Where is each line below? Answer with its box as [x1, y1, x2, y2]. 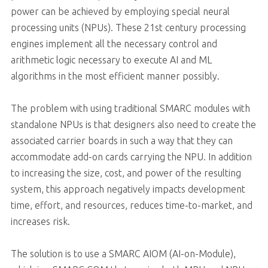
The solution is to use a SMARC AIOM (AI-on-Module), [10, 248, 236, 260]
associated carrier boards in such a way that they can [10, 135, 233, 147]
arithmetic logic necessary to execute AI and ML [10, 54, 212, 66]
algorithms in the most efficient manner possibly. [10, 71, 220, 82]
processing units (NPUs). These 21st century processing [10, 22, 246, 33]
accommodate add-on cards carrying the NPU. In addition [10, 151, 252, 163]
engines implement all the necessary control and [10, 38, 217, 50]
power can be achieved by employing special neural [10, 6, 230, 17]
